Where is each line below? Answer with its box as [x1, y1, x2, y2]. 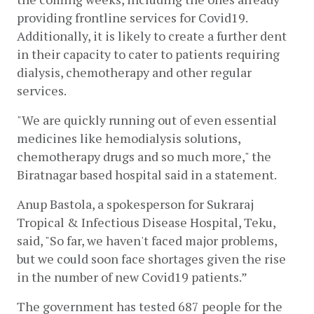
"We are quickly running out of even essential [17, 111, 277, 129]
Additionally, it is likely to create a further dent [17, 27, 287, 45]
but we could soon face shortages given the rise [17, 250, 286, 268]
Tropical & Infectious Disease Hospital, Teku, [17, 214, 275, 231]
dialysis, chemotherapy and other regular [17, 64, 252, 81]
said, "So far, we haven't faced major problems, [17, 232, 277, 250]
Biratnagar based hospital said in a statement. [17, 166, 277, 184]
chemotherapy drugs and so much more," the [17, 148, 271, 165]
